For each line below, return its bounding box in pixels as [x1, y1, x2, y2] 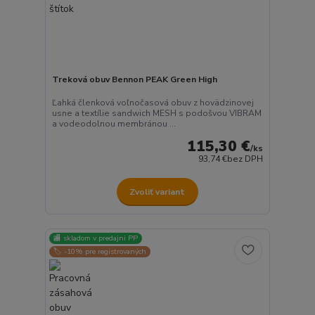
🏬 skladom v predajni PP [53, 232, 139, 243]
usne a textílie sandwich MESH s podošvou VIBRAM [51, 108, 262, 120]
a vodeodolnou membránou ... [51, 118, 176, 130]
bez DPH [227, 153, 264, 165]
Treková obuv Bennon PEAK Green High [51, 73, 217, 85]
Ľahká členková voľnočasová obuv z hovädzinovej [51, 97, 254, 109]
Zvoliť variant [129, 186, 186, 198]
